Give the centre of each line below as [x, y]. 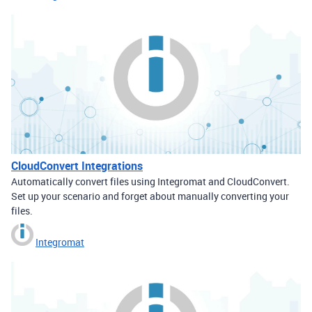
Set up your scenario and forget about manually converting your [150, 196]
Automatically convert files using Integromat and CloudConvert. [150, 182]
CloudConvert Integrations [77, 166]
